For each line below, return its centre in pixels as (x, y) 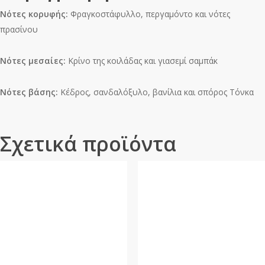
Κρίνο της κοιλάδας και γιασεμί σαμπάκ (142, 60)
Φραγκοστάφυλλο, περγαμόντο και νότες (149, 14)
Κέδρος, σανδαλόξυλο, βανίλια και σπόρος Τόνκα (156, 92)
